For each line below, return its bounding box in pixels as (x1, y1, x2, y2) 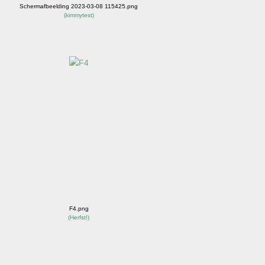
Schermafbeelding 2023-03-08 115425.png (20, 2, 138, 9)
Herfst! (70, 214, 88, 221)
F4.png (69, 205, 89, 212)
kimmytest (65, 11, 92, 18)
